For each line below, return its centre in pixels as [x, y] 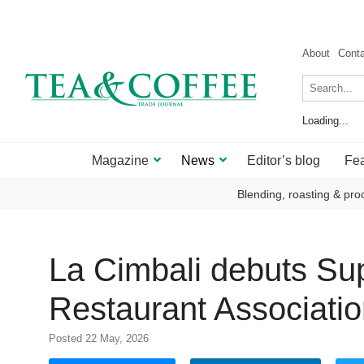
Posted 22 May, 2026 [99, 338]
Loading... [325, 121]
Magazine [120, 160]
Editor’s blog [284, 160]
